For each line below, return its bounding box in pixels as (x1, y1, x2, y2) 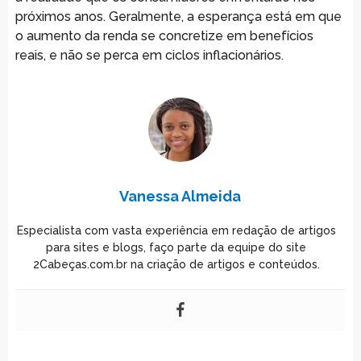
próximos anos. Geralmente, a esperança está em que (15, 8, 342, 24)
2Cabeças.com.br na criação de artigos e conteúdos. (32, 257, 320, 271)
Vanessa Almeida (119, 187, 242, 205)
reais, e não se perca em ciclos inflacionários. (15, 47, 284, 63)
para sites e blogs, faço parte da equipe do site (46, 240, 307, 254)
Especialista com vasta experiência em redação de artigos (16, 223, 336, 237)
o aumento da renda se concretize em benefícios (15, 27, 313, 44)
